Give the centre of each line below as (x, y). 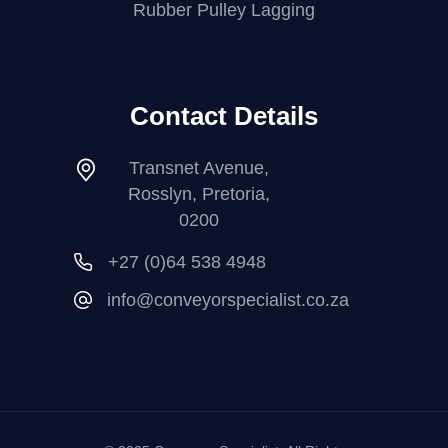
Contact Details (224, 116)
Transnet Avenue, (198, 168)
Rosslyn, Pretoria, (198, 194)
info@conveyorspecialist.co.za (228, 300)
